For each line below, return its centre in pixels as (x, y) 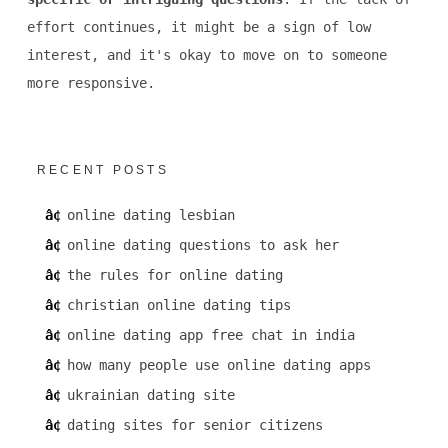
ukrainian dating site (150, 395)
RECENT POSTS (102, 170)
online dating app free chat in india (210, 335)
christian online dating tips (178, 305)
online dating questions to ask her (202, 245)
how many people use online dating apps (218, 365)
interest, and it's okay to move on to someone (206, 55)
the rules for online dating (174, 275)
